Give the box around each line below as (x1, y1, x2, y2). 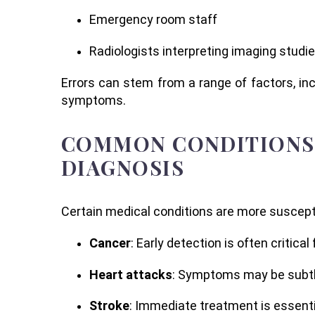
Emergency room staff (89, 11, 217, 27)
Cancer (89, 235, 131, 250)
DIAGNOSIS (61, 154, 185, 181)
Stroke (89, 298, 129, 314)
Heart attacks (89, 266, 172, 282)
